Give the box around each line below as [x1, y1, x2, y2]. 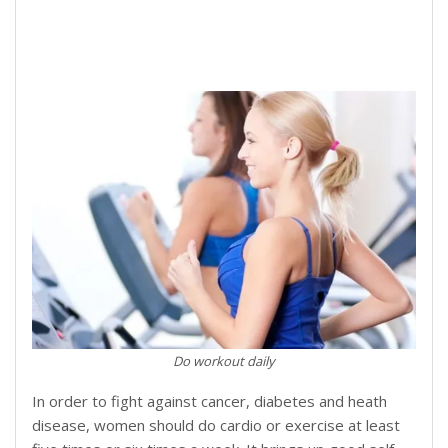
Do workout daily [173, 352, 275, 371]
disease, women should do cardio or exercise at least [32, 415, 400, 436]
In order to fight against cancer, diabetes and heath [32, 391, 387, 412]
